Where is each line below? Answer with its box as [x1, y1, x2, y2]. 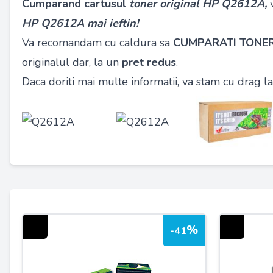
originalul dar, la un [22, 55, 119, 69]
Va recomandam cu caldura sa [22, 35, 170, 50]
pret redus [119, 55, 176, 69]
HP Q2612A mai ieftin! [22, 16, 138, 30]
